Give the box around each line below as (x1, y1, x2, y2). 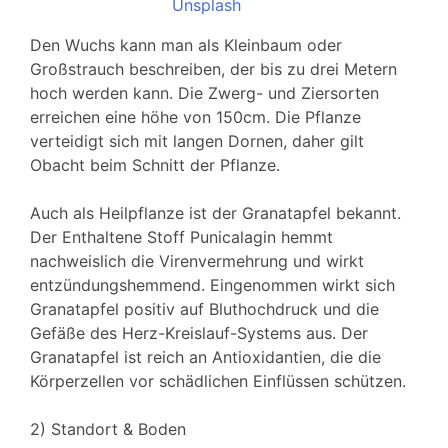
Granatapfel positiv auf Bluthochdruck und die (30, 299, 379, 320)
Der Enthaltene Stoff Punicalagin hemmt (30, 227, 333, 248)
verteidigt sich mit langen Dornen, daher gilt (30, 131, 364, 152)
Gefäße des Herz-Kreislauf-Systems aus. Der (30, 323, 368, 344)
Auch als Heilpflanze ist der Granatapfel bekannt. (30, 203, 401, 224)
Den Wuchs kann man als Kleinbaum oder (30, 35, 342, 56)
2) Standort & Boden (30, 419, 186, 440)
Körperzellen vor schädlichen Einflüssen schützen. (30, 371, 406, 392)
